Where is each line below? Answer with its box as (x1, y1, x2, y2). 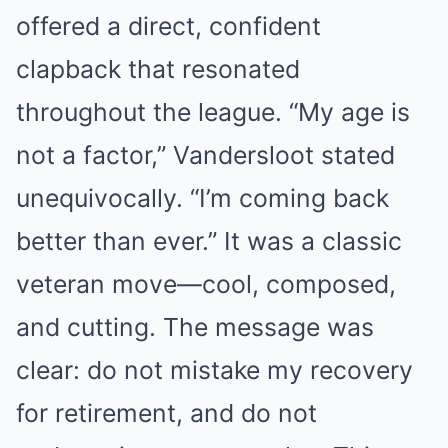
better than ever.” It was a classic (16, 226, 402, 256)
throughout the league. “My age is (16, 97, 410, 127)
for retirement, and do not (16, 398, 317, 428)
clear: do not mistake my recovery (16, 355, 413, 385)
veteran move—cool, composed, (16, 269, 396, 299)
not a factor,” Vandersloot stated (16, 140, 395, 170)
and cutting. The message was (16, 312, 374, 342)
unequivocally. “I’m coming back (16, 183, 389, 213)
